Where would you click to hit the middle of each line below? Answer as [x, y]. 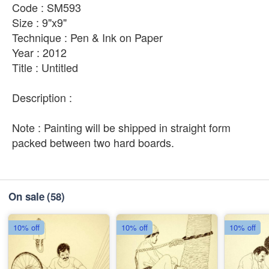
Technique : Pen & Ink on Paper [87, 37]
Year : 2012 [39, 52]
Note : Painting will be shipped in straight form [121, 127]
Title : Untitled [45, 67]
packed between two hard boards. [93, 142]
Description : [42, 97]
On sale [26, 196]
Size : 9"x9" [39, 22]
